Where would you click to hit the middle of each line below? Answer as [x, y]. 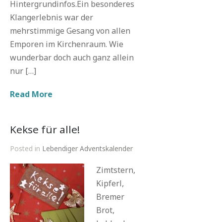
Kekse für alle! [45, 129]
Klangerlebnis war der [52, 17]
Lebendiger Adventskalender [87, 148]
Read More [31, 94]
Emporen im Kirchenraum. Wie [67, 44]
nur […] [23, 71]
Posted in [26, 148]
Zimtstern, [116, 170]
